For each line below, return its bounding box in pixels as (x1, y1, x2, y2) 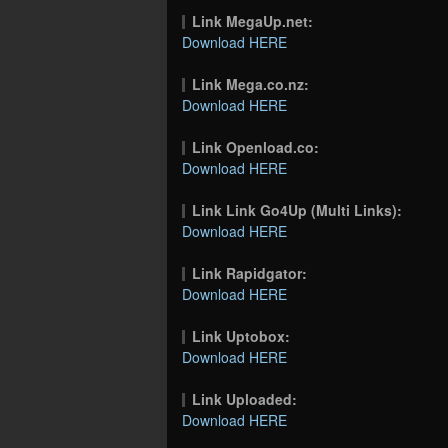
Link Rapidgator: (192, 262, 308, 283)
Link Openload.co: (192, 136, 320, 157)
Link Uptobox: (192, 325, 291, 346)
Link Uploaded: (192, 388, 298, 409)
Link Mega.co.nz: (192, 73, 310, 94)
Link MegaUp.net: (192, 10, 314, 31)
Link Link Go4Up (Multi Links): (192, 199, 403, 220)
